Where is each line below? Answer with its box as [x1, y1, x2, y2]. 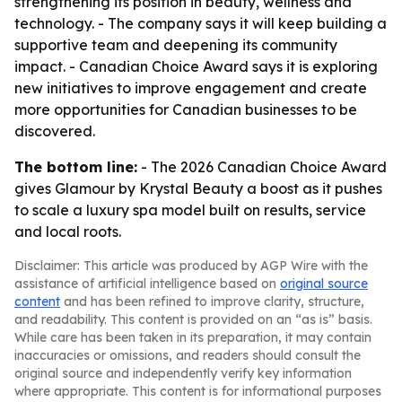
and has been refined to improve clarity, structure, [60, 293, 364, 310]
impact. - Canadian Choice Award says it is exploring [14, 57, 378, 75]
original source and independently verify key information [14, 365, 352, 381]
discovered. [14, 122, 95, 140]
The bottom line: [14, 158, 137, 176]
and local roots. [14, 223, 121, 240]
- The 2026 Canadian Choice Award [137, 158, 387, 176]
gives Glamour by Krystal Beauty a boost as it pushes [14, 179, 382, 197]
